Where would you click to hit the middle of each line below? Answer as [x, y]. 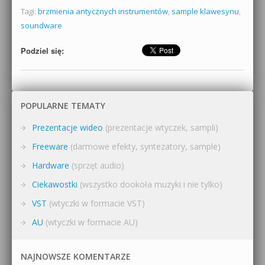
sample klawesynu [205, 11]
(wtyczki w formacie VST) [96, 203]
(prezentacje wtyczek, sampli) [161, 128]
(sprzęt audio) [97, 166]
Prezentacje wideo [67, 128]
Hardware [51, 166]
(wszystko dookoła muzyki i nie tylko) [150, 185]
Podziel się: [42, 50]
